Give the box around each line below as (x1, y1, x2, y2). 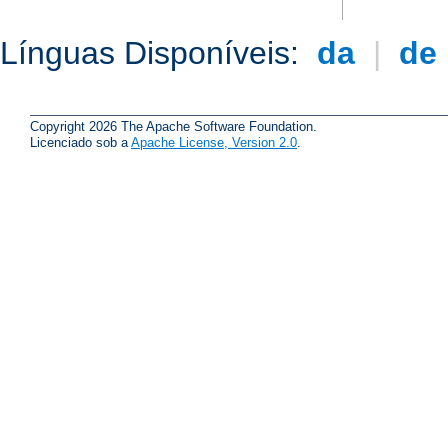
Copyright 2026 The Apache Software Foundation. (30, 118, 317, 134)
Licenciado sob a (30, 134, 131, 150)
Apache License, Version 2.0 (131, 134, 297, 150)
